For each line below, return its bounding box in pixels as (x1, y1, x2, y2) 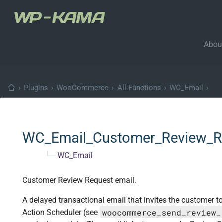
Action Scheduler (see (22, 208, 100, 218)
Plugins (24, 83, 48, 93)
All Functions (117, 83, 161, 93)
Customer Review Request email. (22, 175, 136, 185)
